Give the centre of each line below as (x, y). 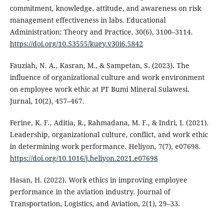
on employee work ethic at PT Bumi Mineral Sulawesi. (99, 89)
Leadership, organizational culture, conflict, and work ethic (109, 135)
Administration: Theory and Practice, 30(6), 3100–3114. (101, 32)
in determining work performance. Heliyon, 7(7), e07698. (105, 147)
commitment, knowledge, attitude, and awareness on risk (105, 8)
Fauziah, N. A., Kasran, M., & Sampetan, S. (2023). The (99, 66)
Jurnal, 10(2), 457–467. (47, 101)
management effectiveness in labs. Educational (88, 20)
